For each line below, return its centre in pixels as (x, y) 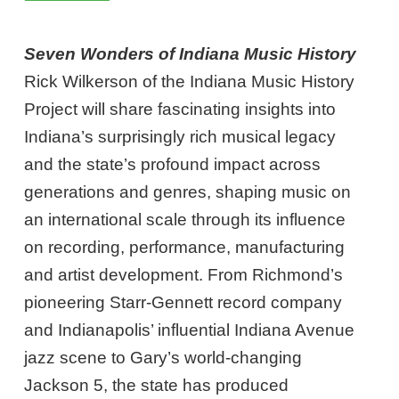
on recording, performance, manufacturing (185, 247)
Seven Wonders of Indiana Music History (191, 53)
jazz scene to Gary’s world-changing (163, 357)
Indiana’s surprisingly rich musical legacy (180, 136)
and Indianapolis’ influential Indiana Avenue (190, 330)
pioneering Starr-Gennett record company (183, 302)
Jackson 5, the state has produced (157, 385)
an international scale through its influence (185, 219)
